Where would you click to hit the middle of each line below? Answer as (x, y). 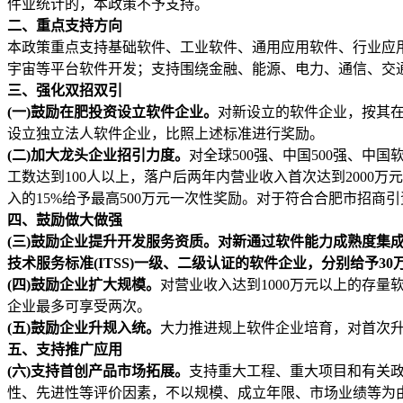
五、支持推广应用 (65, 349)
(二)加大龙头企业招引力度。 (98, 155)
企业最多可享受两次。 (79, 306)
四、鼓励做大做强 (65, 219)
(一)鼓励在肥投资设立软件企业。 (112, 112)
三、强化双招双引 (65, 90)
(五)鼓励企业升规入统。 (84, 327)
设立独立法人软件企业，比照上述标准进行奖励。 (166, 133)
